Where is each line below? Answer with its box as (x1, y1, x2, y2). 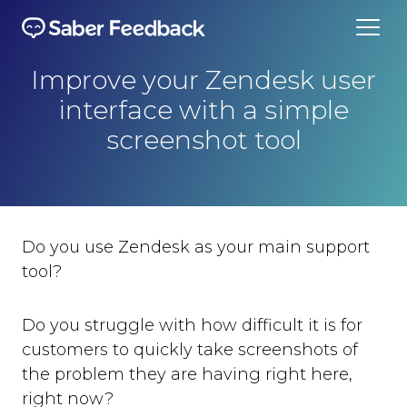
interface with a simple (58, 94, 349, 125)
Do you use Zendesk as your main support (22, 237, 370, 257)
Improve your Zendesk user (31, 65, 376, 95)
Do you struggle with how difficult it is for (22, 315, 362, 335)
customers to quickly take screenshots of (22, 340, 358, 360)
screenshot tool (105, 124, 302, 155)
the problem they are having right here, (22, 364, 352, 384)
